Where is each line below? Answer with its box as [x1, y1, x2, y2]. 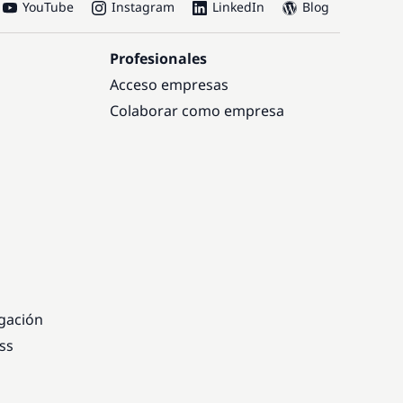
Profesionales [110, 49, 208, 68]
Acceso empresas [110, 75, 229, 94]
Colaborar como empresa [110, 101, 285, 121]
